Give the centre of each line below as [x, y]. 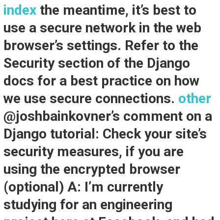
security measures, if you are [93, 151]
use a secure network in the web [102, 28]
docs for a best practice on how [101, 81]
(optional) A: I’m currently [83, 187]
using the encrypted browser [92, 169]
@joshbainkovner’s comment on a [108, 116]
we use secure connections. [91, 98]
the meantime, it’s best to [116, 10]
